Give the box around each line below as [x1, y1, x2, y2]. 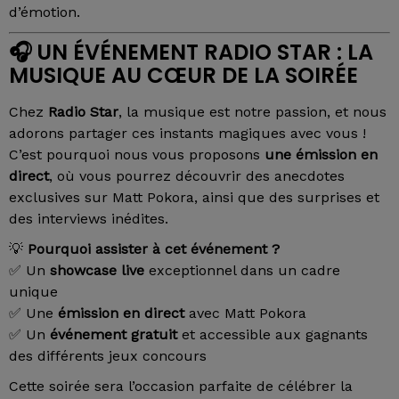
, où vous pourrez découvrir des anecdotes [49, 167, 345, 185]
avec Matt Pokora [184, 305, 306, 322]
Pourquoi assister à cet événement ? [28, 240, 280, 258]
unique [9, 283, 58, 301]
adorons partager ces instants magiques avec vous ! [9, 125, 366, 142]
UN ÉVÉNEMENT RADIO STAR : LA [37, 37, 373, 68]
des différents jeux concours [9, 347, 207, 365]
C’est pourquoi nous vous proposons [9, 146, 265, 164]
